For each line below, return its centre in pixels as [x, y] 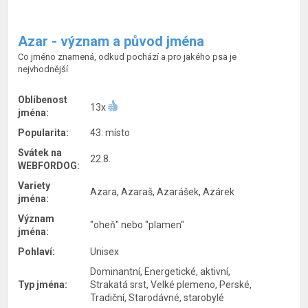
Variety [34, 186]
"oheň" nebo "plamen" [137, 225]
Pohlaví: [36, 252]
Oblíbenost [43, 100]
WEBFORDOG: [49, 166]
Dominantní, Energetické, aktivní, [160, 272]
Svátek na [40, 153]
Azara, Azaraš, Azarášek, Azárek [162, 192]
